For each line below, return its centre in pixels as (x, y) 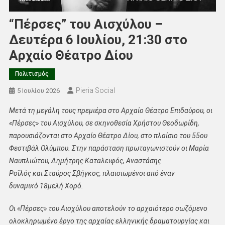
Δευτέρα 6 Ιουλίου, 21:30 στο (98, 40)
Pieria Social (95, 91)
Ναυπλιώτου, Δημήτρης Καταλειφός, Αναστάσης (85, 161)
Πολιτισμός (32, 74)
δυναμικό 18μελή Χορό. (46, 186)
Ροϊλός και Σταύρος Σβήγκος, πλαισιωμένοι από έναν (92, 174)
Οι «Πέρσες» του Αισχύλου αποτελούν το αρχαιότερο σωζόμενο (108, 209)
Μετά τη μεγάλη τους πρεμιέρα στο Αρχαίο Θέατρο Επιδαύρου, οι (110, 111)
